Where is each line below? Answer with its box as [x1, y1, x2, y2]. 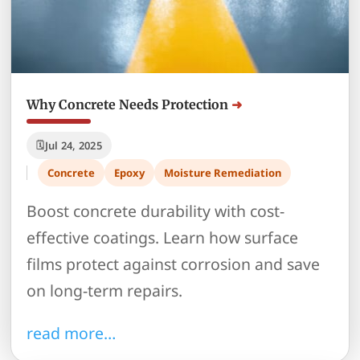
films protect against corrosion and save [27, 253, 321, 276]
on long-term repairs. [27, 280, 183, 302]
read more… [27, 321, 117, 344]
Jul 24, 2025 [44, 138, 102, 153]
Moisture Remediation [164, 166, 282, 181]
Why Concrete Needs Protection [27, 96, 229, 113]
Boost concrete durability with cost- [27, 200, 285, 223]
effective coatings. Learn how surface [27, 227, 299, 249]
